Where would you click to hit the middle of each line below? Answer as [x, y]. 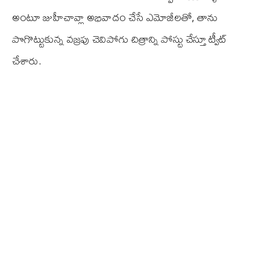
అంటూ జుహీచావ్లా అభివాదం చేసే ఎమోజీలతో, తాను [115, 17]
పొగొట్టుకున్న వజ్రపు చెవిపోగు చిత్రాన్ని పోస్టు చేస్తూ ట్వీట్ [120, 39]
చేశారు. [27, 61]
